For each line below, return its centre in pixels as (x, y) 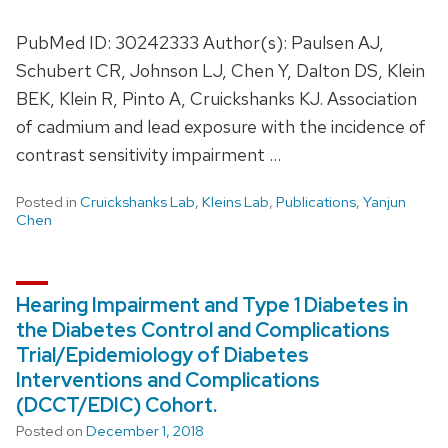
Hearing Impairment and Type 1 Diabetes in (212, 304)
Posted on (51, 430)
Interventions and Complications (168, 379)
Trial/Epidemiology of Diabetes (162, 354)
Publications (316, 201)
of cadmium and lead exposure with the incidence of (221, 126)
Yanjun (384, 201)
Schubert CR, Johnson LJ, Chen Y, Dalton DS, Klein (220, 70)
